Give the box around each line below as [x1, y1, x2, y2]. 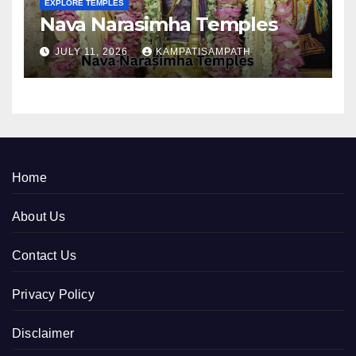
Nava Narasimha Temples [40, 12, 277, 36]
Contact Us [12, 249, 76, 263]
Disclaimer [12, 327, 74, 341]
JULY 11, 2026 [55, 46, 131, 58]
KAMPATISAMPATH [156, 46, 251, 58]
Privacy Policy [12, 288, 95, 302]
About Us [12, 210, 66, 224]
